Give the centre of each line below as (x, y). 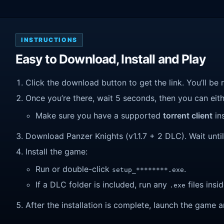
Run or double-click (74, 169)
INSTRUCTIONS (49, 40)
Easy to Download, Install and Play (110, 59)
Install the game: (56, 151)
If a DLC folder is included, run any (102, 184)
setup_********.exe (148, 170)
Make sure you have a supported (99, 116)
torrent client (188, 116)
